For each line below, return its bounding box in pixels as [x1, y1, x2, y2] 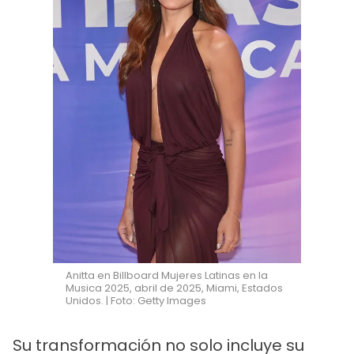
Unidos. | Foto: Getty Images [66, 293, 207, 309]
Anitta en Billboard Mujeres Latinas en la [66, 268, 269, 284]
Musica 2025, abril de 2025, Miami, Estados [66, 281, 284, 296]
